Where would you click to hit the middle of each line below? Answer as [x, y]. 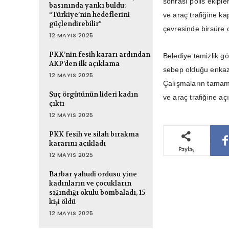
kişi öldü [62, 202]
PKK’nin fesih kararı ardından [100, 55]
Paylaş [187, 149]
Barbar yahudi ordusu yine [93, 174]
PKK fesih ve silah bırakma [94, 134]
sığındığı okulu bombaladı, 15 [97, 193]
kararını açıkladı [77, 144]
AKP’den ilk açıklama [84, 64]
